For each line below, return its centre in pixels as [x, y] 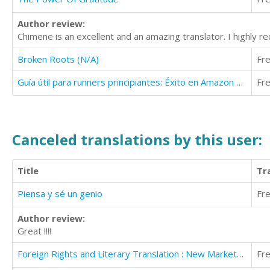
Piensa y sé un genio [60, 193]
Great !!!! [34, 231]
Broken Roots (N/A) [58, 59]
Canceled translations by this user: [137, 140]
